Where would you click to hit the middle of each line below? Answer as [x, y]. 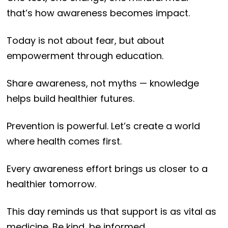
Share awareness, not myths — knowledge [103, 83]
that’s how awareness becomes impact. [98, 13]
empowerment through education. [85, 56]
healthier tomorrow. [51, 184]
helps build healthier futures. [70, 99]
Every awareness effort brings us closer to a [107, 169]
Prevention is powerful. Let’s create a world [103, 126]
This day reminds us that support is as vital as [111, 212]
